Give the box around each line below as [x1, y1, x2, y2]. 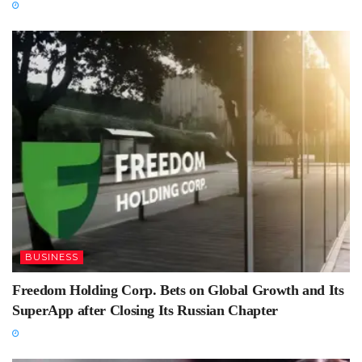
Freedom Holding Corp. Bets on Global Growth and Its [12, 281, 344, 298]
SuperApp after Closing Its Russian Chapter [12, 301, 278, 318]
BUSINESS [25, 250, 78, 263]
